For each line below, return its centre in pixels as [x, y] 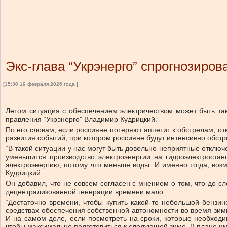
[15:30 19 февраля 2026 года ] [41, 84]
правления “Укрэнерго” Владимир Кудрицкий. [81, 119]
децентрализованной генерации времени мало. [85, 192]
